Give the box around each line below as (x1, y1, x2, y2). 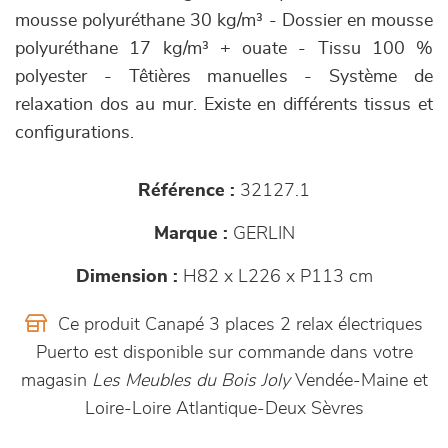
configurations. (15, 124, 134, 143)
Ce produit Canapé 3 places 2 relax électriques (53, 316, 423, 335)
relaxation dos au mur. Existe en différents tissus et (15, 96, 433, 115)
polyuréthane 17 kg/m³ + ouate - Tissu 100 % (15, 40, 433, 59)
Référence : (138, 182, 235, 201)
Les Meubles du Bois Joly (91, 372, 290, 391)
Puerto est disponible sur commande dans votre (35, 344, 413, 363)
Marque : (153, 225, 228, 244)
